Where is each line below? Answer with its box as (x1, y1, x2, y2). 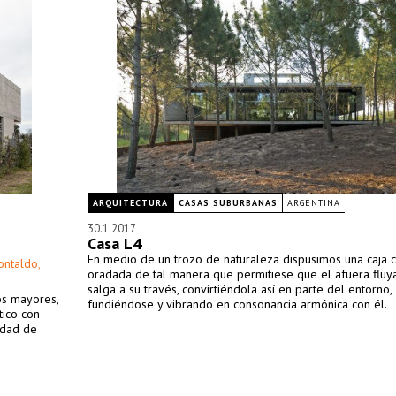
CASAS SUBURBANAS (179, 197, 278, 209)
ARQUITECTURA (93, 197, 168, 209)
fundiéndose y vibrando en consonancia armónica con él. (88, 296, 387, 312)
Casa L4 (88, 233, 141, 254)
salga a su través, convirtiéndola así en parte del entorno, (88, 281, 392, 297)
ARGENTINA (287, 197, 340, 209)
